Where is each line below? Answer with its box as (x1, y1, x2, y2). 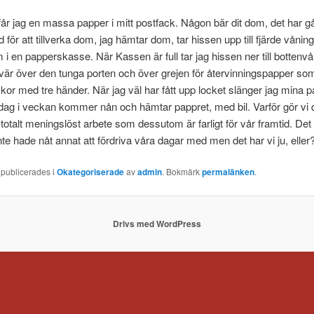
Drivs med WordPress (113, 217, 201, 231)
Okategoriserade (56, 165, 124, 179)
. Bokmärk (161, 165, 202, 178)
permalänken (201, 165, 254, 179)
